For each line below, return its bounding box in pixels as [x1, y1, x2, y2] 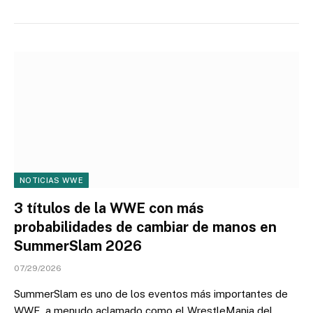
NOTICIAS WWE [20, 176, 83, 185]
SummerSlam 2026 [14, 238, 142, 255]
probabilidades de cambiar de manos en [14, 219, 277, 236]
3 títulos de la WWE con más [14, 200, 204, 217]
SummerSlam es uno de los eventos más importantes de [14, 288, 288, 300]
